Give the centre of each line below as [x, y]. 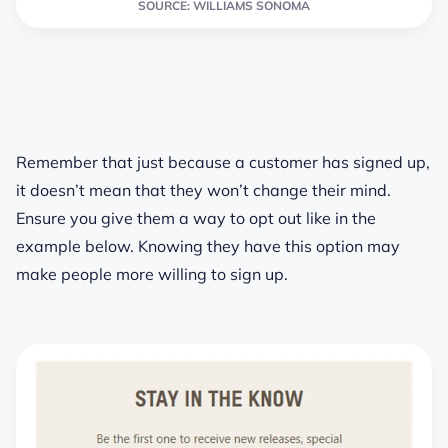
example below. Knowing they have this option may [208, 245]
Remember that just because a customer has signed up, [223, 161]
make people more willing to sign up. [152, 273]
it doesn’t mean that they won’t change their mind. [203, 189]
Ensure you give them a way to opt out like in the [196, 217]
